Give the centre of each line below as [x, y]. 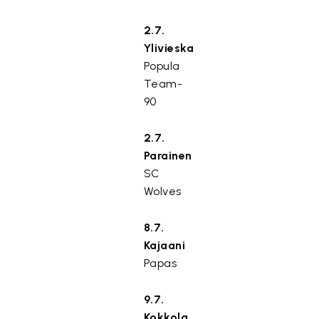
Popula [162, 66]
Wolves [162, 191]
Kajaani [164, 245]
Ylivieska [169, 48]
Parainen [168, 156]
